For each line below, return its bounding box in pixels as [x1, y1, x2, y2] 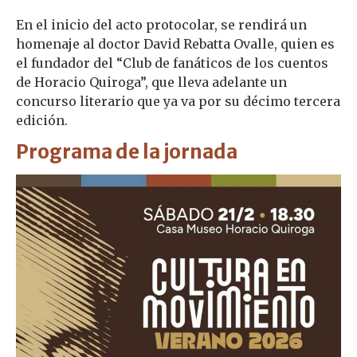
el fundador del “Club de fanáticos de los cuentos [16, 54, 328, 71]
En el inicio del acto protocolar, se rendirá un [16, 16, 307, 33]
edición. [16, 112, 68, 128]
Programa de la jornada [16, 139, 237, 164]
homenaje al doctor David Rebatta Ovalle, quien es [16, 35, 335, 52]
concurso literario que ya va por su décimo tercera [16, 92, 340, 109]
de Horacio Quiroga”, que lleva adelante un [16, 73, 287, 90]
